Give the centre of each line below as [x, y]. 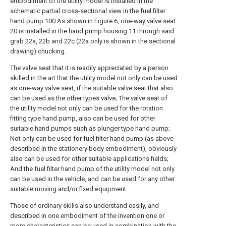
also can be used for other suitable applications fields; [89, 159]
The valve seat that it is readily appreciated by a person [89, 68]
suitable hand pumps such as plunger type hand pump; [90, 128]
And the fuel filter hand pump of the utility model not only [92, 169]
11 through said [151, 31]
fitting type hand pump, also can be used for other [83, 118]
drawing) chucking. [38, 51]
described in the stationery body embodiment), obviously [93, 149]
